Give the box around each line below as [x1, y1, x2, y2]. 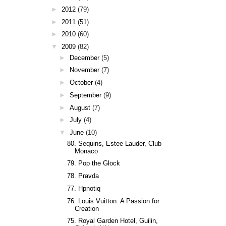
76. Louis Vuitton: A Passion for [67, 197, 160, 205]
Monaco [75, 147, 98, 155]
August [69, 103, 90, 111]
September [69, 91, 101, 99]
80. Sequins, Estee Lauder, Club [67, 139, 162, 147]
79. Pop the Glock [67, 159, 121, 167]
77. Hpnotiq [67, 184, 101, 192]
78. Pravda [67, 172, 99, 180]
